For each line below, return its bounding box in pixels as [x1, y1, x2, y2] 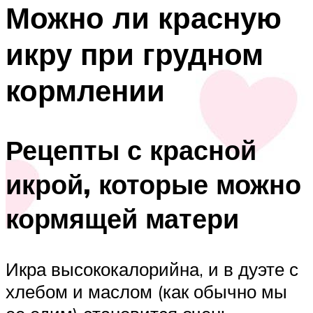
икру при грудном [6, 36, 263, 73]
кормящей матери [6, 201, 239, 235]
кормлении [6, 72, 165, 109]
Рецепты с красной [6, 132, 256, 167]
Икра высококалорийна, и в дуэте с [6, 257, 298, 280]
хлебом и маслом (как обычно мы [6, 279, 287, 303]
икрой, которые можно [6, 166, 301, 201]
